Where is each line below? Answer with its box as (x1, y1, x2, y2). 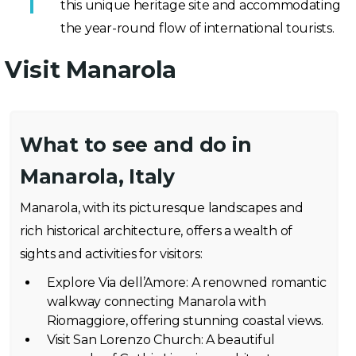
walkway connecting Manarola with (47, 294, 266, 310)
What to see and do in (20, 133, 252, 157)
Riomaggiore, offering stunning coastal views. (47, 313, 323, 329)
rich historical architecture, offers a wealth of (20, 223, 293, 239)
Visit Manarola (5, 56, 177, 84)
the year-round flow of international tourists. (60, 21, 335, 37)
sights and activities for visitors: (20, 246, 203, 262)
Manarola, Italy (20, 164, 175, 189)
